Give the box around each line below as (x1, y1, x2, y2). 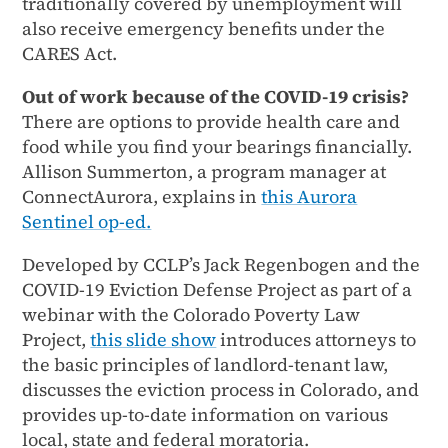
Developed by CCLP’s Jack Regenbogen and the (22, 251, 421, 277)
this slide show (90, 326, 217, 352)
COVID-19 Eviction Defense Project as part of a (22, 276, 413, 302)
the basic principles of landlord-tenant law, (22, 351, 389, 377)
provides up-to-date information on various (22, 401, 389, 427)
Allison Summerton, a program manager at (22, 158, 387, 184)
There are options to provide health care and (22, 108, 401, 134)
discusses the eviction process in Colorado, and (22, 376, 420, 402)
